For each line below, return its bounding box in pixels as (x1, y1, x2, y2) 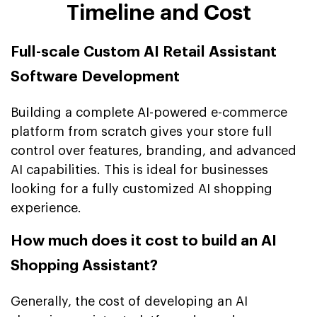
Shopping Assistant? (11, 258, 158, 273)
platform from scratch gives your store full (11, 125, 272, 138)
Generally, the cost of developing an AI (11, 294, 248, 308)
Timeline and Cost (66, 1, 251, 23)
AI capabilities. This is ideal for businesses (11, 163, 268, 176)
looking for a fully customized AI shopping (11, 182, 272, 195)
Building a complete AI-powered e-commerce (11, 105, 287, 119)
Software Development (11, 69, 180, 84)
